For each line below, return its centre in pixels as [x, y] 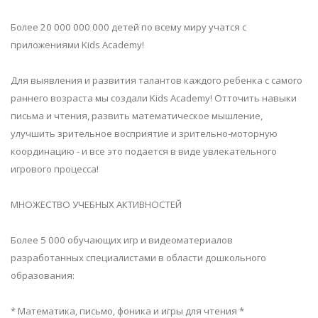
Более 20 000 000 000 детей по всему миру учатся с [128, 27]
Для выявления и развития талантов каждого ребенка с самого [157, 81]
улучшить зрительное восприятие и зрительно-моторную [144, 134]
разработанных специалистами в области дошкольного [138, 258]
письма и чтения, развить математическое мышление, [137, 116]
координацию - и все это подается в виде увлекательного [144, 152]
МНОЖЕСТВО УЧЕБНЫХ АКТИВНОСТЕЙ [96, 205]
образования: [43, 276]
